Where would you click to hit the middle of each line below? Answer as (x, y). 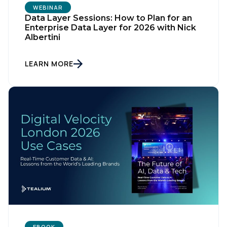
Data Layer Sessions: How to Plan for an (108, 18)
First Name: (52, 151)
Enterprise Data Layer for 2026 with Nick (110, 27)
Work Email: (52, 185)
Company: (50, 220)
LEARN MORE (49, 63)
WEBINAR (48, 7)
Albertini (43, 37)
